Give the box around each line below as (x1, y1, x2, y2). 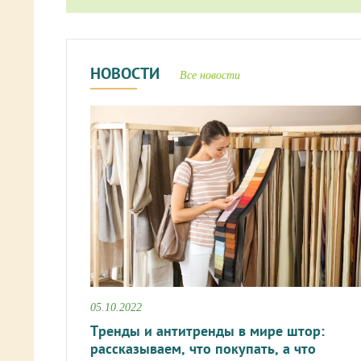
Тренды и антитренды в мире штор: (90, 322, 325, 341)
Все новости (180, 69, 240, 82)
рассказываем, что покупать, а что (90, 339, 316, 359)
